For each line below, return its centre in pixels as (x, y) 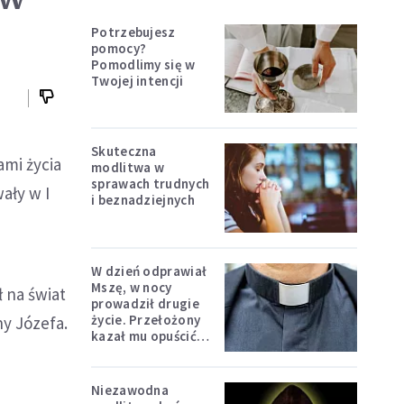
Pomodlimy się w (143, 64)
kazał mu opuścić (144, 335)
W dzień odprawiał (149, 271)
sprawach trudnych (151, 184)
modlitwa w (128, 168)
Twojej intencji (138, 81)
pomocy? (119, 48)
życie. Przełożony (146, 319)
